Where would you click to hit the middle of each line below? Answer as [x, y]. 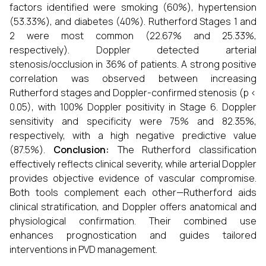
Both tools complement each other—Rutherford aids [133, 192]
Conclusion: [81, 150]
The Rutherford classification [183, 150]
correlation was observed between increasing [133, 78]
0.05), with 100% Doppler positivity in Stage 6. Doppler [133, 107]
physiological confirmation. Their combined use [133, 221]
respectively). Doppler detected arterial [133, 50]
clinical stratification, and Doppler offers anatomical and [133, 207]
